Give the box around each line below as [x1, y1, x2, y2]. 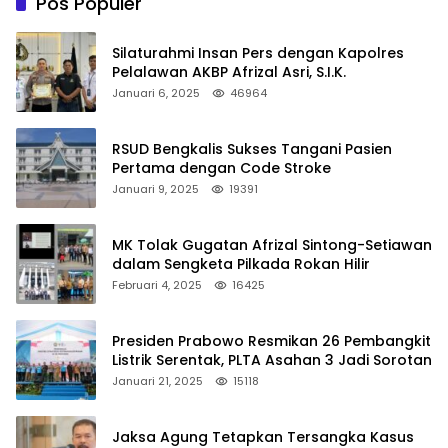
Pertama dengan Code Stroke [112, 157, 331, 178]
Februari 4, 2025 [112, 276, 202, 293]
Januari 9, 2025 [112, 180, 199, 197]
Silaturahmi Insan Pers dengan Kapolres [112, 42, 404, 63]
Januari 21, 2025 [112, 372, 203, 389]
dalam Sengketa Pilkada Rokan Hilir [112, 253, 370, 274]
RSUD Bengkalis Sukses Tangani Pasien [112, 138, 392, 159]
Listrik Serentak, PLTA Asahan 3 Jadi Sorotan [112, 349, 432, 370]
